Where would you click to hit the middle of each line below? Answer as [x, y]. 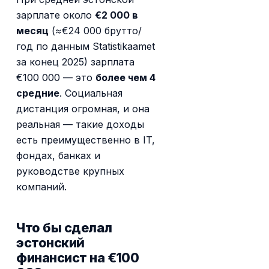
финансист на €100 [78, 258]
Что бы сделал [65, 228]
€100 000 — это [56, 78]
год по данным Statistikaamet [86, 47]
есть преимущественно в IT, [86, 140]
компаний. [42, 187]
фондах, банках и [59, 156]
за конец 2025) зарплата [76, 62]
